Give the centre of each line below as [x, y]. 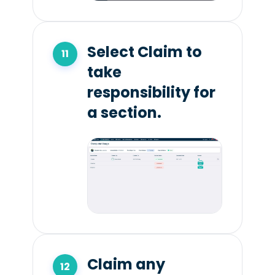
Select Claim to [144, 52]
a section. [124, 112]
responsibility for [151, 92]
